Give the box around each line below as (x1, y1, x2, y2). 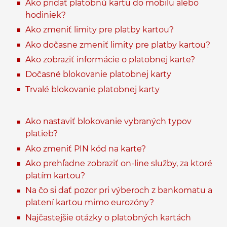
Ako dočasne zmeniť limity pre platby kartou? (25, 40, 210, 50)
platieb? (25, 129, 58, 139)
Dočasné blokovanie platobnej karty (25, 69, 171, 80)
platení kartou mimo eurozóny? (25, 198, 154, 208)
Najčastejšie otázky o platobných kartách (25, 212, 191, 222)
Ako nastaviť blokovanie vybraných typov (25, 117, 192, 127)
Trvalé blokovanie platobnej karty (25, 84, 160, 94)
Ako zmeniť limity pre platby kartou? (25, 25, 174, 35)
